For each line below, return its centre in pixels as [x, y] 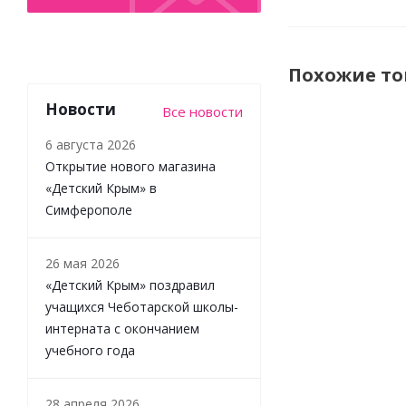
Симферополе [89, 209]
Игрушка [343, 308]
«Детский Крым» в [101, 188]
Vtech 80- [343, 362]
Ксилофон [343, 326]
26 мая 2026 [82, 263]
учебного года [90, 350]
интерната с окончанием [122, 328]
